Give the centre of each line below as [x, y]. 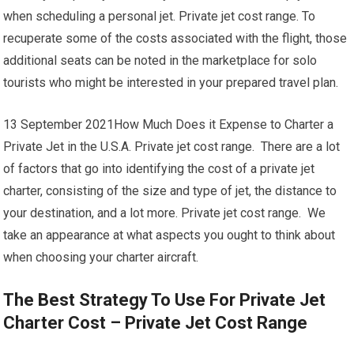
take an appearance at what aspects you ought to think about [169, 235]
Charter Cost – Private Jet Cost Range [156, 323]
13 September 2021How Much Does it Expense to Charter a [169, 124]
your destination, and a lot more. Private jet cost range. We [165, 213]
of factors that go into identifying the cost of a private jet [159, 169]
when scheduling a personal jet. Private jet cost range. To [160, 16]
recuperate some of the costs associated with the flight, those [175, 38]
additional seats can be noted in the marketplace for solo [160, 60]
